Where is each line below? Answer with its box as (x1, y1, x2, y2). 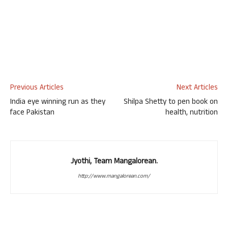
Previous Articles (10, 82, 64, 95)
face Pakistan (10, 107, 54, 120)
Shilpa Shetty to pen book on (124, 96, 218, 109)
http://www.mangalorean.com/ (78, 172, 150, 181)
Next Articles (177, 82, 218, 95)
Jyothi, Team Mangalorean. (70, 156, 158, 168)
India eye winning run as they (10, 96, 105, 109)
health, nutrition (165, 107, 218, 120)
